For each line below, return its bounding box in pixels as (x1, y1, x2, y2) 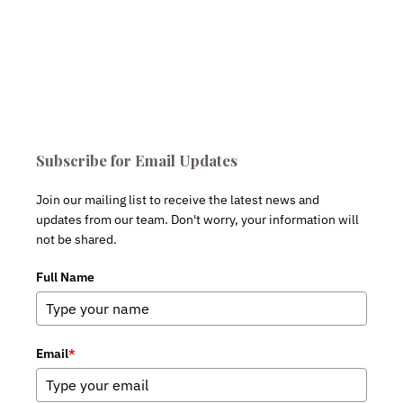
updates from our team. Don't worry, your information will (36, 211, 359, 228)
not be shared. (36, 231, 117, 248)
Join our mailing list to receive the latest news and (36, 192, 319, 209)
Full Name (36, 269, 94, 286)
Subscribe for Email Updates (36, 150, 237, 171)
